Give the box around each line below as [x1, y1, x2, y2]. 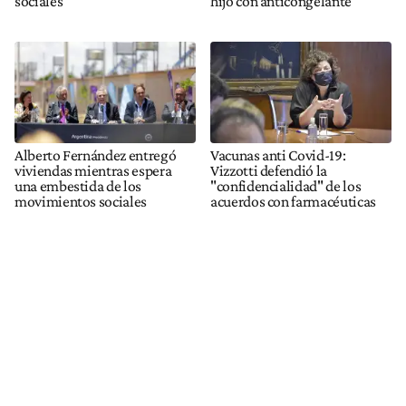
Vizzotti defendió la [210, 161, 327, 180]
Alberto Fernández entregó [14, 146, 177, 165]
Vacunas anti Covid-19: [210, 146, 346, 165]
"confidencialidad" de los [210, 177, 362, 196]
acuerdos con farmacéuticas [210, 192, 376, 211]
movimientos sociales [14, 192, 147, 211]
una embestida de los [14, 177, 141, 196]
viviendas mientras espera [14, 161, 172, 180]
